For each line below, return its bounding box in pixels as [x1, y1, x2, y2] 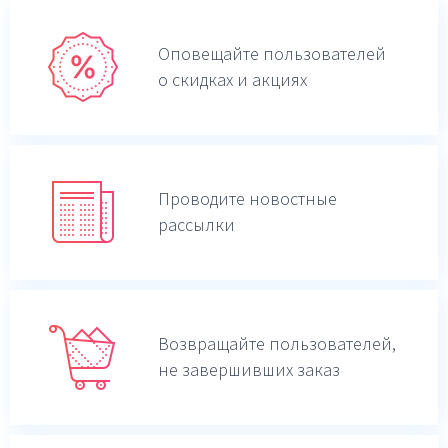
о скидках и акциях [158, 68, 307, 92]
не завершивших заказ [158, 358, 340, 382]
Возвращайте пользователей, [158, 332, 396, 356]
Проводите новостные [158, 187, 337, 211]
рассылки [158, 213, 235, 237]
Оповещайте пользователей [158, 42, 386, 66]
